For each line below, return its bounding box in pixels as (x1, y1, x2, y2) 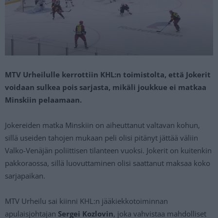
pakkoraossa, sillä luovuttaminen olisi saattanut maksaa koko (5, 158, 210, 168)
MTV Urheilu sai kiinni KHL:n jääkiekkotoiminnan (5, 196, 168, 206)
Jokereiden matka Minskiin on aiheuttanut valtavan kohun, (5, 120, 200, 130)
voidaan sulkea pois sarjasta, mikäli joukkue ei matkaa (5, 82, 206, 92)
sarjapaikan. (5, 170, 45, 181)
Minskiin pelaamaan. (5, 94, 82, 105)
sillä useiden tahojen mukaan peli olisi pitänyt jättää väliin (5, 132, 198, 143)
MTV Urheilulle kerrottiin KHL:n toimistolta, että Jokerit (5, 69, 211, 79)
